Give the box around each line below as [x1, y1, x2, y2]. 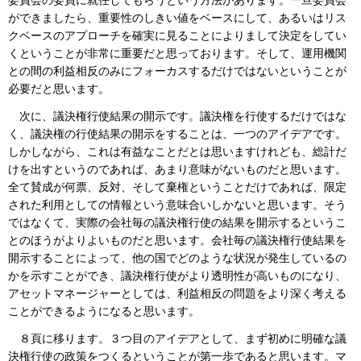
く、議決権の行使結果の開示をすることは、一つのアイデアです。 [8, 127, 346, 140]
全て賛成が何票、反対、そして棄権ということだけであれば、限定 [8, 180, 346, 193]
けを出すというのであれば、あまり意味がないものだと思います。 [8, 163, 346, 176]
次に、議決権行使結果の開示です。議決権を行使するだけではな [19, 110, 346, 122]
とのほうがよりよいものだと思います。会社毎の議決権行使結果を [8, 234, 346, 247]
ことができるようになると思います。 [8, 305, 200, 317]
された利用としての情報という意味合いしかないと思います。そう [8, 198, 346, 211]
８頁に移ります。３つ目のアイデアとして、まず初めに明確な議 [19, 332, 346, 345]
